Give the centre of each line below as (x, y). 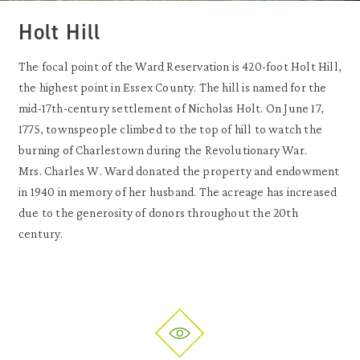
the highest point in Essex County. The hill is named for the (173, 88)
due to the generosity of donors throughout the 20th (158, 213)
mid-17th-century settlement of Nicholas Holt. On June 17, (171, 108)
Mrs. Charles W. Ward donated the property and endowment (179, 171)
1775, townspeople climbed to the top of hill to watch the (170, 129)
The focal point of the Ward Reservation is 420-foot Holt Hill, (180, 67)
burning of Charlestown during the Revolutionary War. (163, 150)
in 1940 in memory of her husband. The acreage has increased (178, 192)
